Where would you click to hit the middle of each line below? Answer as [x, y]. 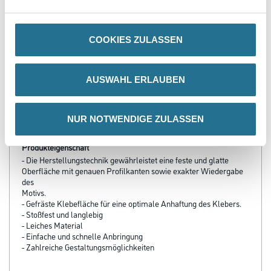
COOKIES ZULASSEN [135, 40]
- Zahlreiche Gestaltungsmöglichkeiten [88, 247]
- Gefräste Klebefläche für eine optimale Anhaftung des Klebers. [132, 203]
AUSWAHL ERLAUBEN [135, 79]
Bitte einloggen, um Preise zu [71, 39]
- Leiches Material [52, 225]
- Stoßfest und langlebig [62, 214]
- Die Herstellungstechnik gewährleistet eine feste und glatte [125, 159]
